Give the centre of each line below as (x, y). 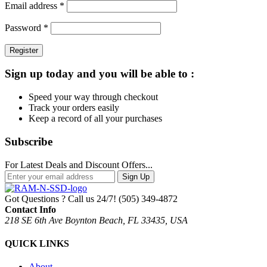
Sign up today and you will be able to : (100, 74)
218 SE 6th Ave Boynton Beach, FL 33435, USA (96, 220)
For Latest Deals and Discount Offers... (79, 164)
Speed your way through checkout (93, 97)
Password (24, 27)
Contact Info (30, 209)
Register (24, 50)
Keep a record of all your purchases (95, 119)
